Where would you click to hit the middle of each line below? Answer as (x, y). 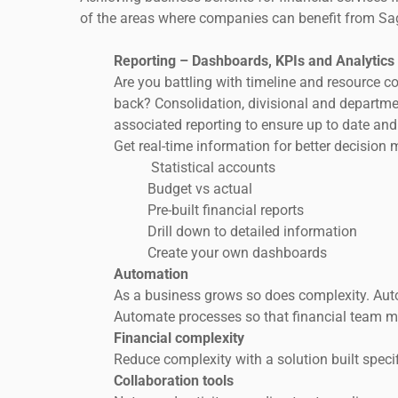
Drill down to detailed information (253, 231)
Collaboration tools (174, 380)
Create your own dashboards (238, 252)
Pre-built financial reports (226, 210)
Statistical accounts (212, 167)
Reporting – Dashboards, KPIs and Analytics (255, 60)
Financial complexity (179, 338)
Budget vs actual (200, 188)
